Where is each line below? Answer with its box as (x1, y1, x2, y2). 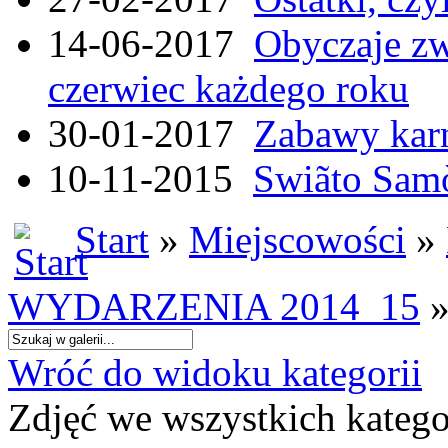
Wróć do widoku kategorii (8, 350, 422, 394)
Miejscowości (189, 218, 406, 262)
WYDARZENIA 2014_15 (8, 284, 420, 328)
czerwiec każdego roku (48, 67, 409, 111)
